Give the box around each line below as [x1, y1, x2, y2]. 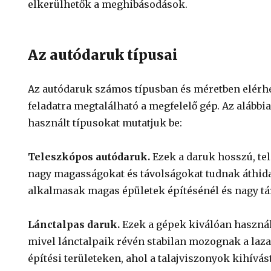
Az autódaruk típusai [28, 46, 178, 64]
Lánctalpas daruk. [28, 218, 120, 230]
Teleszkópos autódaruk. [28, 151, 153, 163]
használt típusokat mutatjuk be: [28, 117, 183, 129]
